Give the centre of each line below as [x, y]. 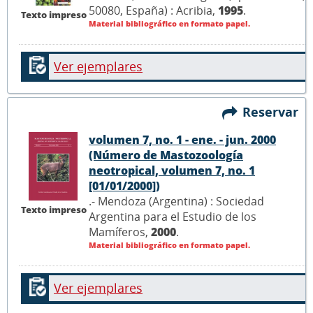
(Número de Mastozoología [166, 155]
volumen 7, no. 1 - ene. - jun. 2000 [182, 140]
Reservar [274, 111]
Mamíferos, [120, 232]
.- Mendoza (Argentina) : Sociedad [176, 202]
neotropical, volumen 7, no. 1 [172, 171]
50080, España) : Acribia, [153, 10]
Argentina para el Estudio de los [173, 217]
